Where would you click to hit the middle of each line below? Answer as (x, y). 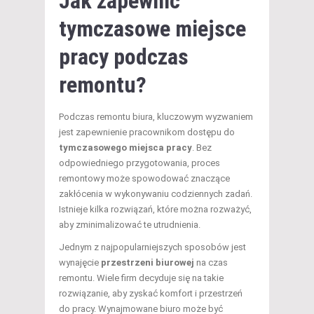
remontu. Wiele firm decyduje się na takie (141, 278)
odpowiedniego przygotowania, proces (139, 163)
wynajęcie (80, 263)
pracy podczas (124, 57)
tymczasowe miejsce (152, 29)
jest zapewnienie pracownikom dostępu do (147, 132)
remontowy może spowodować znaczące (144, 179)
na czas (211, 263)
